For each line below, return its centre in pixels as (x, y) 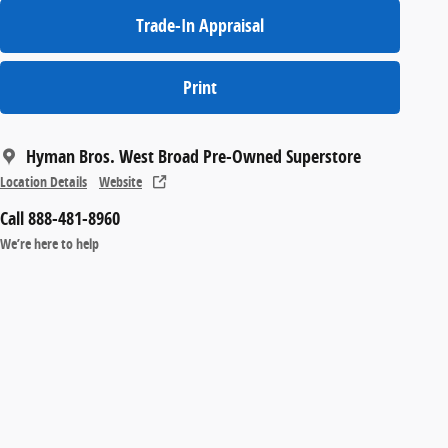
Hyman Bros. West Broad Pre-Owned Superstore (193, 156)
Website (120, 181)
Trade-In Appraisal (200, 26)
